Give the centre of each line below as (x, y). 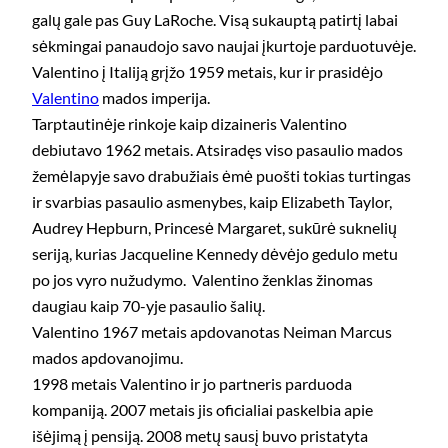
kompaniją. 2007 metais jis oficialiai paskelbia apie (202, 410)
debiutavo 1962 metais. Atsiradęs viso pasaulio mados (217, 150)
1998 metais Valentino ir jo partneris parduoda (192, 384)
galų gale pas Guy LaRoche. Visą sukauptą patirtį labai (215, 20)
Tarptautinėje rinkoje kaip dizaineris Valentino (189, 124)
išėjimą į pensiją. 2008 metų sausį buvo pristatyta (200, 436)
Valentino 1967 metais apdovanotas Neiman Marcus (212, 332)
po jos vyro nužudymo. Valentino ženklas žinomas (202, 280)
